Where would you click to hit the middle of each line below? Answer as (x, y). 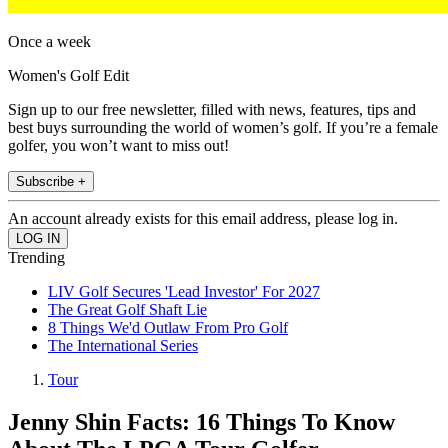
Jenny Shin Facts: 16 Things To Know (201, 422)
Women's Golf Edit (68, 76)
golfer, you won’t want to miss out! (118, 146)
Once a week (49, 42)
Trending (36, 258)
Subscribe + (51, 182)
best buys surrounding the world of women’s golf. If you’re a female (223, 128)
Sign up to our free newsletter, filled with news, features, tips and (212, 110)
